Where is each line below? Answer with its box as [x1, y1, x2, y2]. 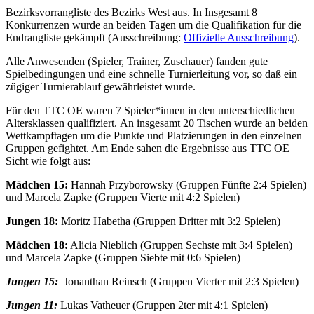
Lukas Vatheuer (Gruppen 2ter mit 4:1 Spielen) [57, 299, 268, 311]
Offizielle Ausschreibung [184, 32, 294, 43]
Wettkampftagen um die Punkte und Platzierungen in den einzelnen [6, 130, 302, 142]
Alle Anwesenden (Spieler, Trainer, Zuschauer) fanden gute [6, 55, 268, 67]
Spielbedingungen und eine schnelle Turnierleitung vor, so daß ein [6, 68, 297, 80]
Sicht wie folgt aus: [6, 155, 90, 167]
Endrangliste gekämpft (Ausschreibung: [6, 32, 184, 43]
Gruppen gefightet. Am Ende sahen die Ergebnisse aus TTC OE [6, 142, 289, 154]
